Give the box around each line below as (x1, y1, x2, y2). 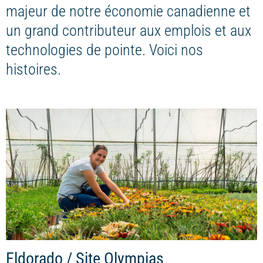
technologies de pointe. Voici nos (6, 41, 203, 59)
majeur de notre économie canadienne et (6, 2, 251, 21)
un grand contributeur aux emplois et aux (6, 22, 251, 40)
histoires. (6, 60, 61, 79)
